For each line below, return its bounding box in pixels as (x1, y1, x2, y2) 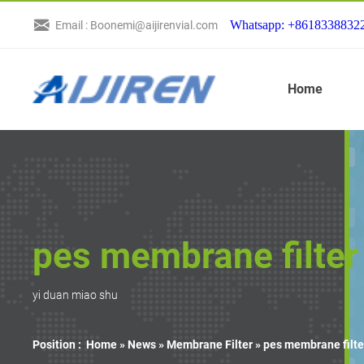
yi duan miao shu (32, 288, 119, 301)
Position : (32, 337, 82, 351)
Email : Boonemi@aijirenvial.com (55, 18, 219, 32)
